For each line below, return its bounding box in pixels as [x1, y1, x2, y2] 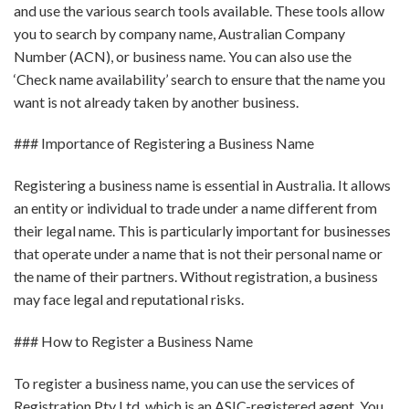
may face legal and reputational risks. [14, 290, 244, 309]
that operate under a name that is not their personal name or [14, 245, 383, 263]
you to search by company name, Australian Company [14, 24, 345, 42]
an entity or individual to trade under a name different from [14, 199, 377, 217]
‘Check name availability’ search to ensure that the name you [14, 69, 385, 88]
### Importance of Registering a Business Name [14, 134, 314, 152]
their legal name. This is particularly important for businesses [14, 222, 391, 240]
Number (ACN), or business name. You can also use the [14, 47, 351, 65]
